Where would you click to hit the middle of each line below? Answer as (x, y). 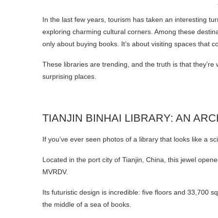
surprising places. (69, 76)
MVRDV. (55, 172)
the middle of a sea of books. (87, 204)
